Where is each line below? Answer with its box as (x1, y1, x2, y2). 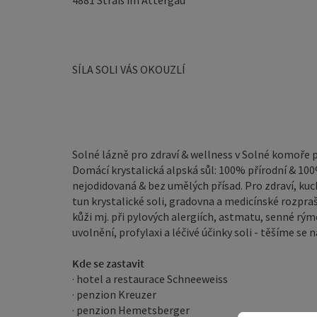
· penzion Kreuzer (72, 287, 156, 301)
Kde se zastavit (72, 256, 144, 270)
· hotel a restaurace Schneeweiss (72, 272, 228, 286)
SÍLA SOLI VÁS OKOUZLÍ (72, 62, 185, 76)
